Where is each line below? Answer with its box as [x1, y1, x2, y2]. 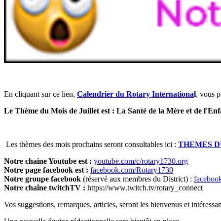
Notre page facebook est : [4, 166, 90, 175]
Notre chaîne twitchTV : [4, 184, 85, 192]
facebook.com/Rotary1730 [90, 166, 173, 175]
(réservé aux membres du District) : [81, 175, 194, 184]
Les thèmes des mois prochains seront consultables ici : [4, 140, 178, 149]
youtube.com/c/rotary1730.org [94, 157, 188, 166]
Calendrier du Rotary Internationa [77, 90, 194, 99]
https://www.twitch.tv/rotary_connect [85, 184, 203, 192]
